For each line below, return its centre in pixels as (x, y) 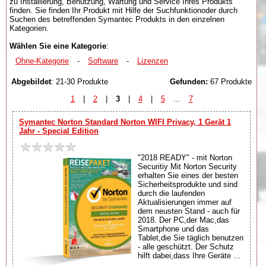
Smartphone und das (173, 229)
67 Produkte (230, 81)
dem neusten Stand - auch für (189, 211)
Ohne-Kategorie (42, 61)
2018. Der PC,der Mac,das (183, 220)
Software (103, 61)
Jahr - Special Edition (59, 131)
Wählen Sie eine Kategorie (58, 46)
